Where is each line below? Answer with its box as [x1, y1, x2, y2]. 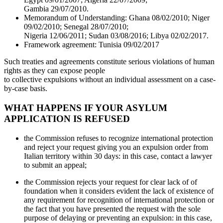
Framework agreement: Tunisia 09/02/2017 [24, 40, 159, 49]
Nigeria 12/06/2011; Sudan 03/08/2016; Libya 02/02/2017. [24, 31, 209, 40]
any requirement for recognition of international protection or [24, 195, 214, 204]
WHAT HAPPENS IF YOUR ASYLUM [4, 103, 167, 113]
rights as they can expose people [4, 66, 105, 75]
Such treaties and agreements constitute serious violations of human [4, 57, 215, 66]
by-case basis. [4, 84, 47, 93]
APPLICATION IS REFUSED [4, 113, 130, 124]
